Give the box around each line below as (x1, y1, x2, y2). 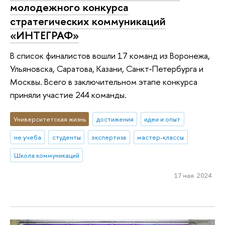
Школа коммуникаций (14, 150, 79, 160)
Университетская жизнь (13, 115, 86, 124)
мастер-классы (137, 133, 184, 142)
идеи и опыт (144, 115, 181, 124)
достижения (96, 115, 134, 124)
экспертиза (91, 133, 127, 142)
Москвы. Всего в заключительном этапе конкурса (10, 75, 197, 87)
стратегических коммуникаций (10, 14, 166, 29)
